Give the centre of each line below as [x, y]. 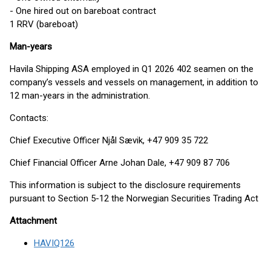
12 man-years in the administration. [80, 96]
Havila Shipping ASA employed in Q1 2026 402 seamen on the [132, 69]
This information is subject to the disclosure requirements [125, 185]
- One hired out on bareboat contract [83, 11]
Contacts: [29, 118]
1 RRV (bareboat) [44, 24]
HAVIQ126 [54, 243]
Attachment [33, 221]
